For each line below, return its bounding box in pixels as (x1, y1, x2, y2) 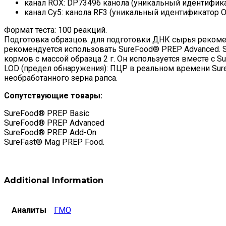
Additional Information (4, 175, 103, 185)
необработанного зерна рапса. (4, 73, 118, 83)
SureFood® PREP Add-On (4, 128, 96, 138)
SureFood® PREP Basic (4, 108, 89, 119)
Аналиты (11, 205, 46, 215)
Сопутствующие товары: (4, 91, 102, 101)
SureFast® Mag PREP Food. (4, 137, 104, 147)
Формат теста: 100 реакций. (4, 25, 107, 35)
